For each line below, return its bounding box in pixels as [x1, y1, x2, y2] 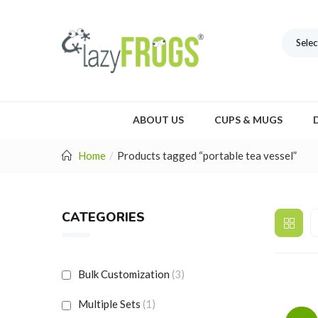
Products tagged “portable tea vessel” [117, 148, 297, 162]
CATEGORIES [62, 208, 145, 226]
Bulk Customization [78, 267, 170, 280]
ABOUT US [133, 113, 184, 126]
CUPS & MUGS [214, 113, 283, 126]
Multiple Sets [78, 297, 141, 311]
